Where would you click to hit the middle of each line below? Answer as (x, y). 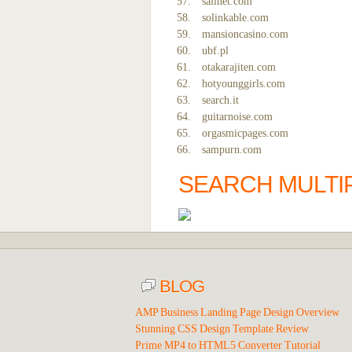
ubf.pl (215, 51)
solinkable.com (235, 18)
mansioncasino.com (245, 34)
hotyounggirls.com (244, 84)
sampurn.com (232, 150)
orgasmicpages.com (245, 133)
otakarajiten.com (239, 67)
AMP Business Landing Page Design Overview (237, 312)
